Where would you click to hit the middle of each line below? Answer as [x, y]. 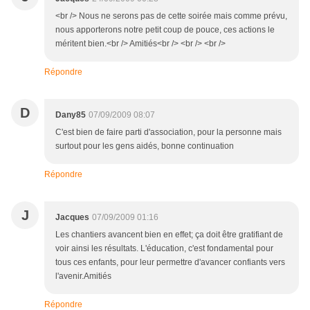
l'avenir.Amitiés [83, 276]
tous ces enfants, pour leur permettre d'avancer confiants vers [170, 263]
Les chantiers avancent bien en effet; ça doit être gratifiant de [169, 235]
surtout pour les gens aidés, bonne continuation [145, 146]
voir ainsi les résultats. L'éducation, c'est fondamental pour [164, 249]
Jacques [72, 218]
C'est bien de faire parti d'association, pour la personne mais [168, 133]
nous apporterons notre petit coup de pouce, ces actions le [165, 30]
